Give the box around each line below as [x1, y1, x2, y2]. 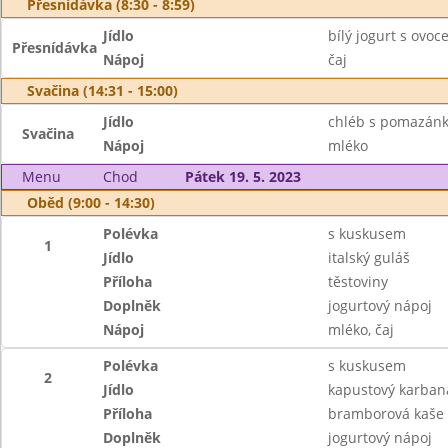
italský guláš [327, 248, 410, 267]
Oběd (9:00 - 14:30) [27, 193, 155, 212]
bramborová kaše [327, 404, 444, 423]
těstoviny [327, 272, 388, 291]
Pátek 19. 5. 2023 [184, 167, 301, 186]
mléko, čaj [327, 320, 394, 339]
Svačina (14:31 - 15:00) [27, 81, 178, 100]
